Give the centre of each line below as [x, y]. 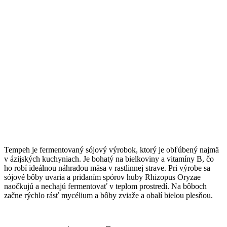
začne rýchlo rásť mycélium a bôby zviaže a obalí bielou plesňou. [108, 195]
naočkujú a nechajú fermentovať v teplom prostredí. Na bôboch [105, 186]
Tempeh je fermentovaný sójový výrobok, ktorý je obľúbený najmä [111, 149]
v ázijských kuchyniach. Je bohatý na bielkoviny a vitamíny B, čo [109, 159]
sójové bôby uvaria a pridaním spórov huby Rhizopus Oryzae [102, 177]
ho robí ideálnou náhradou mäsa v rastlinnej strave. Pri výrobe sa [107, 168]
